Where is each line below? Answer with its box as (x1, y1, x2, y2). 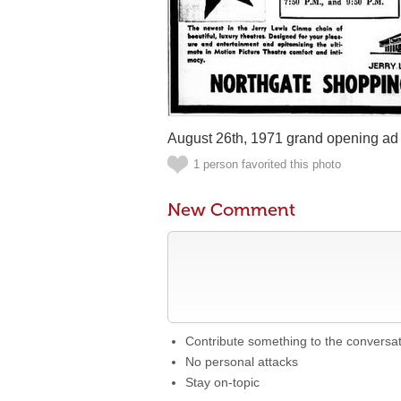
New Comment (167, 199, 295, 220)
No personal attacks (185, 354, 298, 369)
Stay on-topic (185, 375, 260, 389)
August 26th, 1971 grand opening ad (167, 131, 398, 146)
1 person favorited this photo (193, 158, 341, 171)
